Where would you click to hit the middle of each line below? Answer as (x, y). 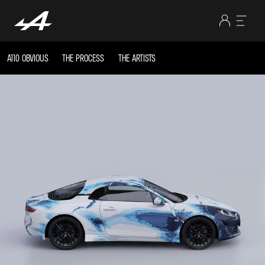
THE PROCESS (83, 58)
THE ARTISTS (137, 58)
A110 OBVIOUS (28, 58)
